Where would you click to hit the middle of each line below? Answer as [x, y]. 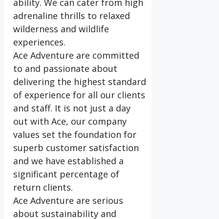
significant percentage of [66, 174]
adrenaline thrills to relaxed [72, 16]
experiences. [39, 42]
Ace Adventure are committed [76, 55]
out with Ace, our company [70, 121]
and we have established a [68, 161]
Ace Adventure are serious [68, 201]
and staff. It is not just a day [72, 108]
